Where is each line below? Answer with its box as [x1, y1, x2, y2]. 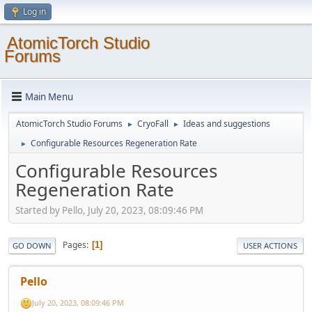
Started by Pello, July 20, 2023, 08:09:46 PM [15, 203, 203, 217]
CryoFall [137, 118, 169, 130]
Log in [23, 6, 46, 17]
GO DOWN [13, 240, 52, 251]
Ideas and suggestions [183, 118, 270, 130]
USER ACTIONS [243, 240, 297, 251]
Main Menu [25, 90, 73, 103]
